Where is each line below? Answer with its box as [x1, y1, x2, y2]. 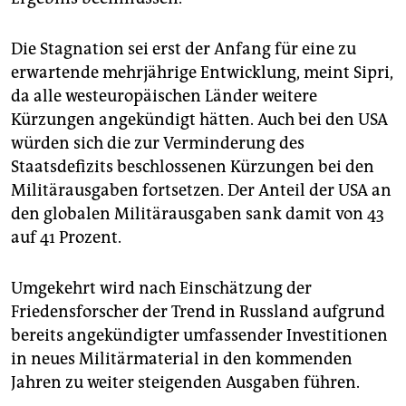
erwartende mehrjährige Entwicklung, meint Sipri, [11, 63, 393, 83]
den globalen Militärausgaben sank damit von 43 [11, 204, 384, 225]
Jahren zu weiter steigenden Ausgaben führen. [11, 372, 360, 393]
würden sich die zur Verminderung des [11, 133, 304, 154]
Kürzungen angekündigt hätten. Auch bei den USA [11, 110, 388, 130]
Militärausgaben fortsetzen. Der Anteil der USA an [11, 180, 391, 201]
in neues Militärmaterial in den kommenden [11, 349, 353, 370]
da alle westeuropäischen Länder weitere [11, 86, 317, 107]
